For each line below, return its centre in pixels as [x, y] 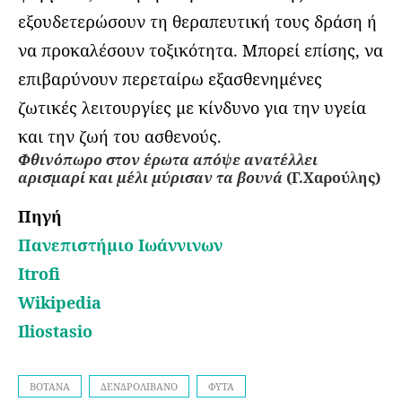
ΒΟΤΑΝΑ [50, 386]
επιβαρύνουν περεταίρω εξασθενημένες [170, 79]
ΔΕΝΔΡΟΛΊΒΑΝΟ [139, 386]
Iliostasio [55, 331]
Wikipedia [60, 302]
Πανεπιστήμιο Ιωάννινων [120, 245]
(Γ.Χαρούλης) [332, 177]
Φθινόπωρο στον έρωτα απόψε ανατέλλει [168, 159]
